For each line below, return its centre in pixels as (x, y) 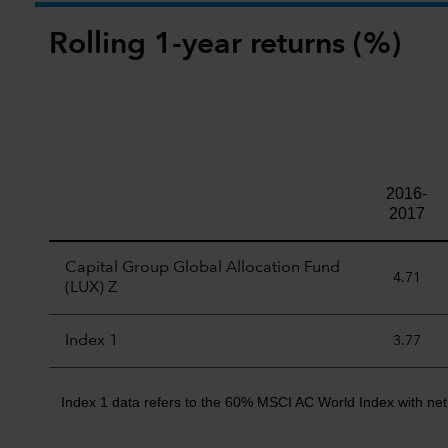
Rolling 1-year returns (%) (225, 44)
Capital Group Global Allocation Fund (202, 267)
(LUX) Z (91, 287)
